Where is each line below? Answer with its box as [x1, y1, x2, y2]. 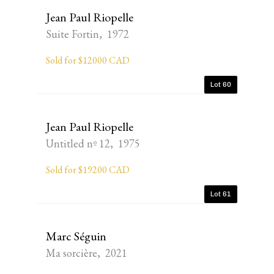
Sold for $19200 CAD [46, 163, 130, 176]
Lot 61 [210, 190, 231, 198]
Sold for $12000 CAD [46, 54, 130, 67]
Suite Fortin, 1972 [46, 27, 129, 41]
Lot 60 [210, 80, 231, 89]
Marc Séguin [46, 228, 106, 244]
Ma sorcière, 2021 [46, 246, 127, 260]
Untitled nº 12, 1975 [46, 136, 140, 150]
